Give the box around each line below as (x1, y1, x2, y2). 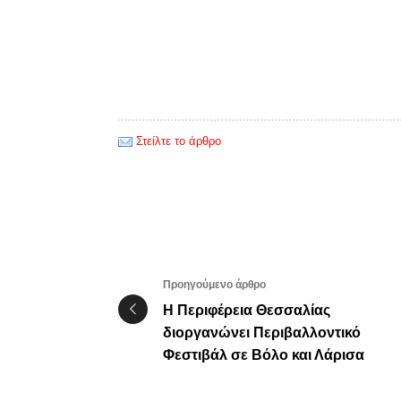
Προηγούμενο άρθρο (163, 278, 266, 292)
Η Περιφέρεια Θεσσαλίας (163, 303, 330, 319)
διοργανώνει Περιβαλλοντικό (163, 325, 361, 341)
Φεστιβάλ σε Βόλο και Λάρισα (163, 347, 364, 363)
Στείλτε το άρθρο (136, 134, 221, 149)
